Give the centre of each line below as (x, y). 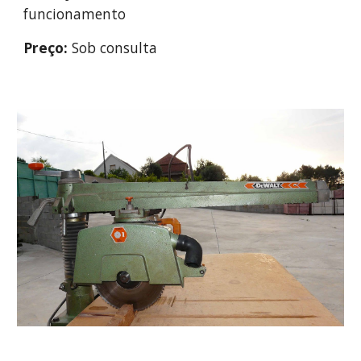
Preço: (46, 48)
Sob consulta (113, 48)
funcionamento (75, 14)
